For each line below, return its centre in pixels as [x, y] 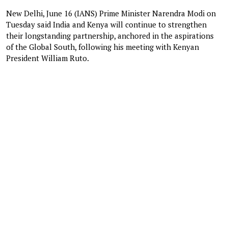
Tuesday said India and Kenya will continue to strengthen [106, 24]
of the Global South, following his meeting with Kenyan [103, 47]
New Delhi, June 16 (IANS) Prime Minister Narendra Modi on [111, 13]
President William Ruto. [48, 58]
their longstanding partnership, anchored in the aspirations [110, 35]
